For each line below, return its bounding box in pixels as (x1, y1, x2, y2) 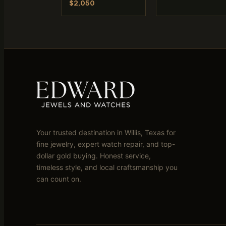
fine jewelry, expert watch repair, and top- (36, 140, 175, 149)
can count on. (36, 175, 81, 184)
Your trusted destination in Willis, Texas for (36, 128, 176, 137)
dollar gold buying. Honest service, (36, 151, 151, 160)
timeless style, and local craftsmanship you (36, 163, 178, 172)
